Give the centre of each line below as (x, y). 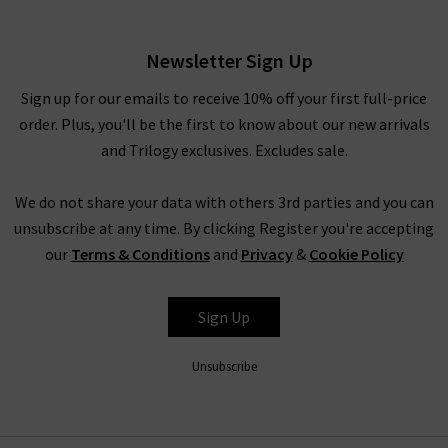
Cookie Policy (356, 254)
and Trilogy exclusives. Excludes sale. (224, 150)
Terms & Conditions (140, 254)
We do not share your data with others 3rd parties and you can (224, 202)
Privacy (266, 254)
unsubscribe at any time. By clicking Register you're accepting (224, 228)
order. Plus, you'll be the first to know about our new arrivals (224, 124)
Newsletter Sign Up (229, 61)
